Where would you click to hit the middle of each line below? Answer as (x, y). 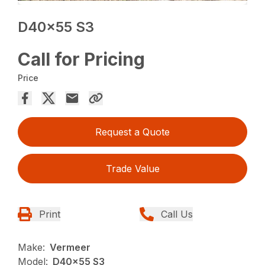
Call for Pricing (82, 59)
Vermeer (70, 248)
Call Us (177, 214)
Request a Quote (132, 132)
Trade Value (132, 169)
